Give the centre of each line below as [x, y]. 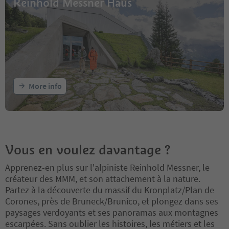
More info [45, 86]
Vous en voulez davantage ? [88, 150]
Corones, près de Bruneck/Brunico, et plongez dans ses [112, 201]
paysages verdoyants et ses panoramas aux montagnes [112, 212]
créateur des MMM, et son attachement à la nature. [103, 178]
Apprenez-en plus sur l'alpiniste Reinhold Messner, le [107, 167]
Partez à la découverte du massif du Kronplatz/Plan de [110, 190]
